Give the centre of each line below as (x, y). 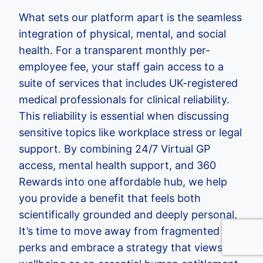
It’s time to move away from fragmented (119, 231)
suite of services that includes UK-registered (128, 83)
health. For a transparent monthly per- (114, 50)
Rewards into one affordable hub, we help (123, 182)
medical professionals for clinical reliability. (124, 100)
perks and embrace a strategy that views (121, 247)
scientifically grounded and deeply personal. (128, 215)
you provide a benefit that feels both (110, 198)
